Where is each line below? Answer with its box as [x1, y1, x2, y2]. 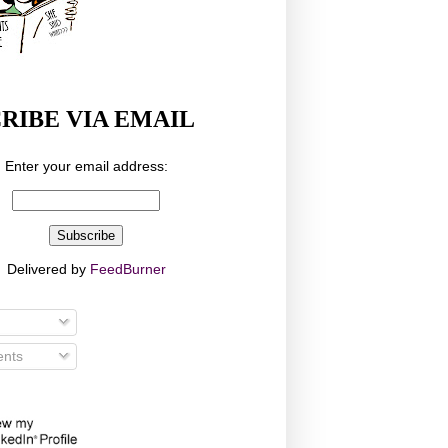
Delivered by [6, 261, 90, 278]
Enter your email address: [4, 158, 168, 175]
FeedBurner [89, 261, 166, 278]
